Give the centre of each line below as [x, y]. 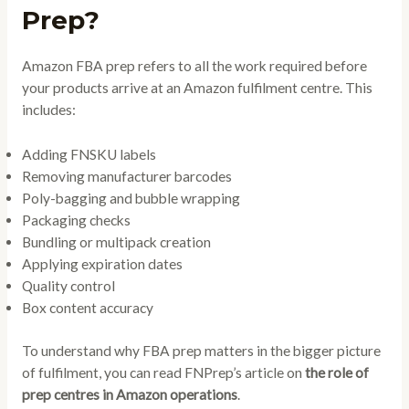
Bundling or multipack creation [116, 242]
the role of [336, 373]
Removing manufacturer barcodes [126, 177]
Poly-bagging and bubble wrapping [131, 199]
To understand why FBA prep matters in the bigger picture [201, 351]
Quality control [68, 286]
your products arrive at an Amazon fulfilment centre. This [197, 88]
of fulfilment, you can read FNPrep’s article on [163, 373]
